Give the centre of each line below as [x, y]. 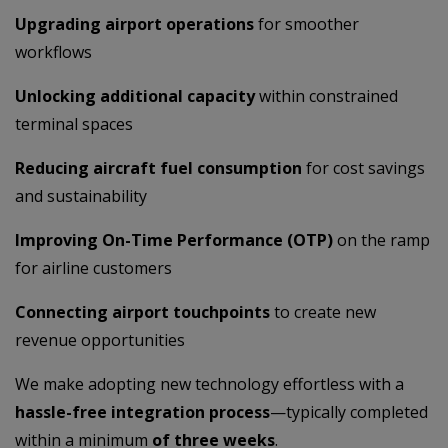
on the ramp [381, 239]
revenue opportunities [100, 339]
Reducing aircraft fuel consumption [158, 167]
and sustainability [81, 195]
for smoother [306, 23]
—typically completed [349, 411]
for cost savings [363, 167]
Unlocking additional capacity [135, 95]
